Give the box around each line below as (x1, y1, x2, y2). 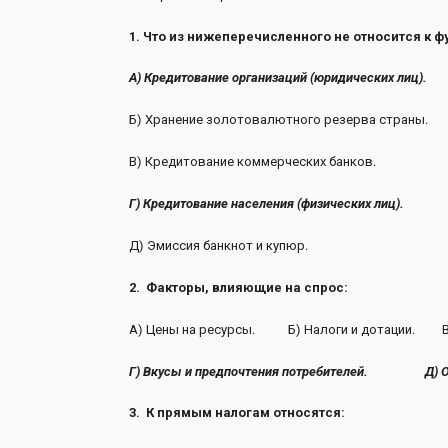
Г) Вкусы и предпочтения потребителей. (128, 363, 368, 379)
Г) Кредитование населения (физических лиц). (128, 196, 404, 211)
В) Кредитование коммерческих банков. (128, 154, 376, 170)
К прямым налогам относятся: (145, 405, 345, 421)
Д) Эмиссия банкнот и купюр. (128, 237, 308, 253)
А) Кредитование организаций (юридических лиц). (128, 70, 427, 86)
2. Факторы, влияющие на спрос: (128, 279, 348, 295)
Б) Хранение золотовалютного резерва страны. (128, 112, 428, 128)
